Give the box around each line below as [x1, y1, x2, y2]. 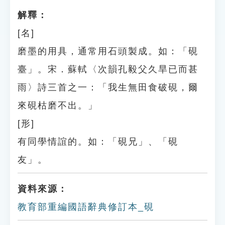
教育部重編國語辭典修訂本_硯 [18, 202, 154, 212]
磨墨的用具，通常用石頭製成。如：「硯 [18, 46, 198, 56]
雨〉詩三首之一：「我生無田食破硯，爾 [18, 82, 198, 92]
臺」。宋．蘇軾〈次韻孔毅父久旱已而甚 [18, 64, 198, 74]
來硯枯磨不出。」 [18, 100, 98, 110]
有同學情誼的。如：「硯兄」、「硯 [18, 137, 178, 147]
